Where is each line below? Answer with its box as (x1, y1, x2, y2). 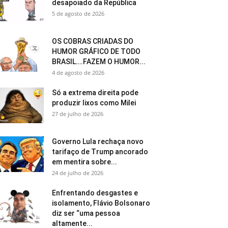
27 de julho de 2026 (52, 109, 103, 118)
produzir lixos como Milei (52, 98, 136, 107)
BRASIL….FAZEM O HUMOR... (52, 57, 146, 66)
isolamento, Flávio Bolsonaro (52, 198, 150, 207)
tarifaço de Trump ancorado (52, 147, 148, 156)
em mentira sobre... (52, 157, 117, 166)
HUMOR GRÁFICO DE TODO (52, 47, 140, 55)
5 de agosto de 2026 (52, 9, 104, 17)
